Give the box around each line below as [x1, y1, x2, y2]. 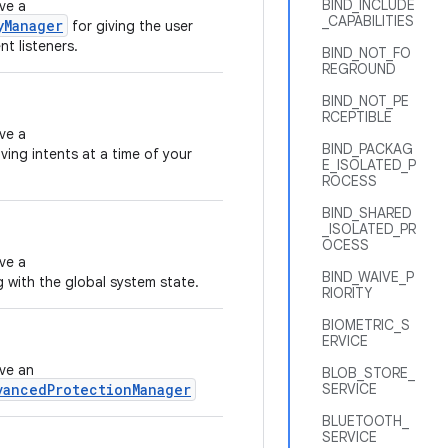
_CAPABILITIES [322, 12, 414, 30]
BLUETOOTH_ [322, 412, 409, 430]
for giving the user [68, 17, 193, 35]
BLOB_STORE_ [322, 364, 415, 382]
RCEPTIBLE [322, 108, 392, 126]
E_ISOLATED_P [322, 156, 416, 174]
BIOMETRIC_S [322, 316, 410, 334]
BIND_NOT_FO [322, 44, 411, 62]
